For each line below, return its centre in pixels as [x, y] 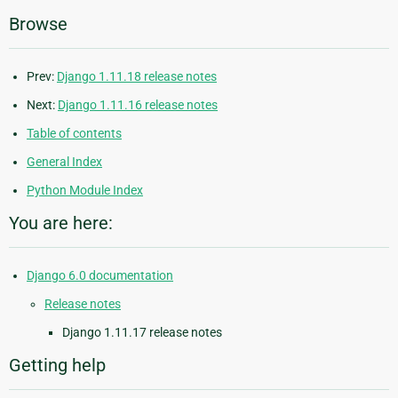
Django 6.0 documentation [100, 276]
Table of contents [74, 134]
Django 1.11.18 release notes [137, 77]
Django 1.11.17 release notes [142, 333]
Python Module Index [85, 191]
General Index [64, 162]
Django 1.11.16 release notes [138, 105]
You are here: [61, 223]
